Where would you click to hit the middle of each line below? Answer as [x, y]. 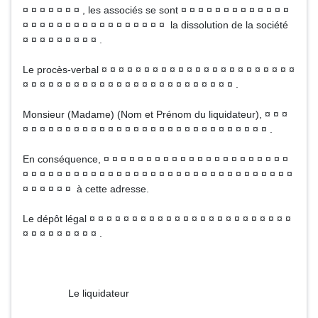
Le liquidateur [76, 293]
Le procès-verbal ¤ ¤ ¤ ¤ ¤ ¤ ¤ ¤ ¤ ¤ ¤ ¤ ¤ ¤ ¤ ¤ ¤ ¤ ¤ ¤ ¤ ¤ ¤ [159, 70]
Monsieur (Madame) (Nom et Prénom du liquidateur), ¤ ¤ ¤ [155, 114]
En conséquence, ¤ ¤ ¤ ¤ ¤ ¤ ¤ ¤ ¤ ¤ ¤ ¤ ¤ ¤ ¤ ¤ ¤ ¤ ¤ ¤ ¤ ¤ [155, 159]
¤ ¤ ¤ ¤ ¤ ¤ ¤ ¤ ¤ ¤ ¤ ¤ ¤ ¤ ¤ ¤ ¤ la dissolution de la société [155, 25]
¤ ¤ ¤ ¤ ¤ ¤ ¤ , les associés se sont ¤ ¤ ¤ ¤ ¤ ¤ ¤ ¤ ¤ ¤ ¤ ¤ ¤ [156, 10]
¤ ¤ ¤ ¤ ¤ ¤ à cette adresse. [86, 189]
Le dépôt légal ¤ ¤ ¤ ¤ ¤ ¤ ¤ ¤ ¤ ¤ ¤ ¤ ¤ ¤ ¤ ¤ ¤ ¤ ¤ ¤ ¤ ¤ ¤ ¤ [157, 219]
